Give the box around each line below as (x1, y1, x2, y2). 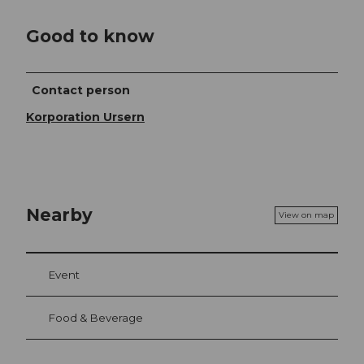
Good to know (26, 24, 154, 46)
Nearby (26, 204, 93, 226)
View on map (279, 209, 334, 220)
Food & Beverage (49, 310, 143, 324)
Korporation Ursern (26, 110, 145, 125)
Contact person (32, 83, 131, 98)
